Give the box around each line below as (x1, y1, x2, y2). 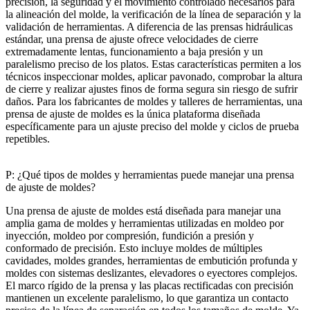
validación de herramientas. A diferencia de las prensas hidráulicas (6, 20, 293, 33)
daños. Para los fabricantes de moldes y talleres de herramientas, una (6, 95, 302, 107)
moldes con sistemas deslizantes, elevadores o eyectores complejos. (6, 266, 298, 279)
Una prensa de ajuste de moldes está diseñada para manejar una (6, 204, 281, 217)
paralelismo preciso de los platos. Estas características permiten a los (6, 57, 301, 70)
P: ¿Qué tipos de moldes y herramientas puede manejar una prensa (6, 168, 294, 181)
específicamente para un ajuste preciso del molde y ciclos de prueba (6, 120, 299, 132)
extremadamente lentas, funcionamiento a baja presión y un (6, 45, 263, 57)
